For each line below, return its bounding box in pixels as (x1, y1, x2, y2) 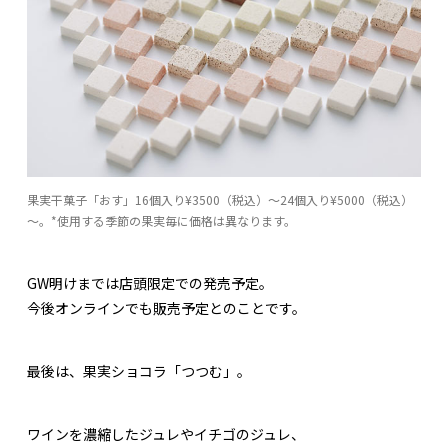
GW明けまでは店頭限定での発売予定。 (27, 273, 273, 294)
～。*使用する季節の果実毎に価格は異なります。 (27, 212, 296, 230)
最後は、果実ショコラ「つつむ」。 (27, 361, 251, 382)
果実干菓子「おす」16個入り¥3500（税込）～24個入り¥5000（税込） (27, 191, 413, 209)
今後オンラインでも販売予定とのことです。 (27, 298, 306, 319)
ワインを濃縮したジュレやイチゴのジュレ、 (27, 424, 305, 445)
